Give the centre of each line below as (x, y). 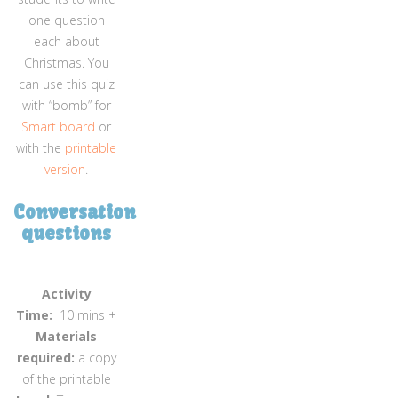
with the (41, 147)
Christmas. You (66, 62)
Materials (67, 336)
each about (66, 41)
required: (45, 357)
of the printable (66, 378)
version (65, 169)
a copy (95, 357)
